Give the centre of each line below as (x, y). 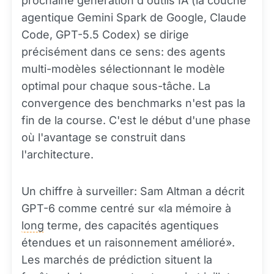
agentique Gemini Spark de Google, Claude (134, 18)
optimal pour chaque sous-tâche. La (116, 86)
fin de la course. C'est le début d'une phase (136, 120)
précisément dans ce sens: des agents (124, 52)
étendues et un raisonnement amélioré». (128, 243)
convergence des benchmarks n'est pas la (133, 103)
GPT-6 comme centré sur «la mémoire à (126, 209)
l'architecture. (57, 155)
